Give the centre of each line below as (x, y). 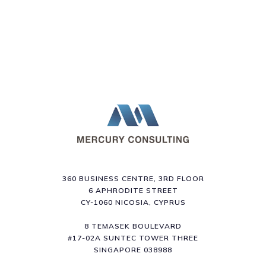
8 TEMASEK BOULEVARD (133, 226)
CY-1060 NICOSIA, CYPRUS (133, 202)
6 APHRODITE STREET (133, 190)
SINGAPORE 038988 (133, 249)
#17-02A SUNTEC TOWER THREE (133, 237)
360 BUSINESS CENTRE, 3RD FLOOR (133, 178)
